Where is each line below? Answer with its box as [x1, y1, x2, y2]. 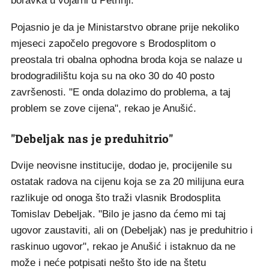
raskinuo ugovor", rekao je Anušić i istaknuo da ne [11, 241, 235, 252]
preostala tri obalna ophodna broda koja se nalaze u [11, 54, 242, 65]
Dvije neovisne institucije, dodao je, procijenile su [11, 160, 232, 171]
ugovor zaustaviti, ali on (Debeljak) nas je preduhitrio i [11, 225, 253, 236]
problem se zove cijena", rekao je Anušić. [11, 103, 196, 114]
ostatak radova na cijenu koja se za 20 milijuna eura [11, 176, 244, 187]
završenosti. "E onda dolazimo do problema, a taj [11, 86, 231, 98]
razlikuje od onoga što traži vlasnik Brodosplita [11, 192, 220, 204]
